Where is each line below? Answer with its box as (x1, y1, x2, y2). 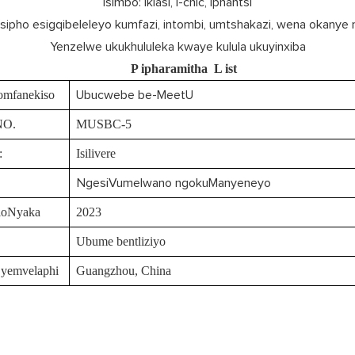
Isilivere (76, 147, 116, 161)
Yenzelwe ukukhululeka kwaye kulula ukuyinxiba (49, 40, 306, 54)
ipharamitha (138, 62, 211, 76)
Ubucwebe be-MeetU (76, 89, 193, 102)
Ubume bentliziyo (76, 235, 166, 249)
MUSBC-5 (76, 117, 132, 132)
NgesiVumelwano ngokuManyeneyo (73, 177, 271, 190)
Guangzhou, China (76, 264, 171, 278)
